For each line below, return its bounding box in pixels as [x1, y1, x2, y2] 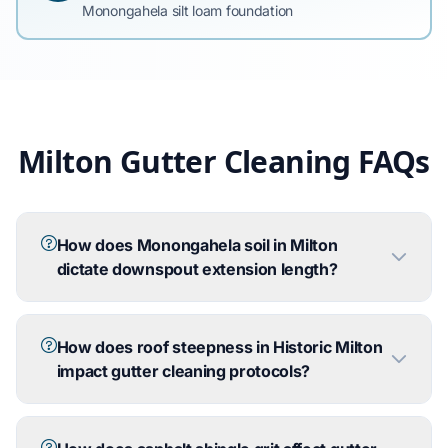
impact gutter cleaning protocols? [56, 361, 311, 381]
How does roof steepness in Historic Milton [56, 337, 383, 357]
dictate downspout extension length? [56, 259, 338, 279]
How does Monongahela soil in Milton [56, 235, 338, 255]
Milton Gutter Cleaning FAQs [18, 141, 430, 182]
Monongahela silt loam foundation [82, 2, 294, 19]
